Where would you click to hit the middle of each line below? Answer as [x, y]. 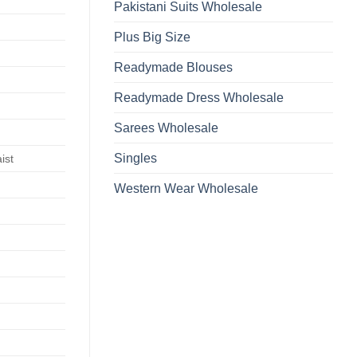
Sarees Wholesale [166, 128]
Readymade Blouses [173, 68]
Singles [135, 159]
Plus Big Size [152, 37]
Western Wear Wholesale [186, 189]
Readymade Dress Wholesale [199, 98]
